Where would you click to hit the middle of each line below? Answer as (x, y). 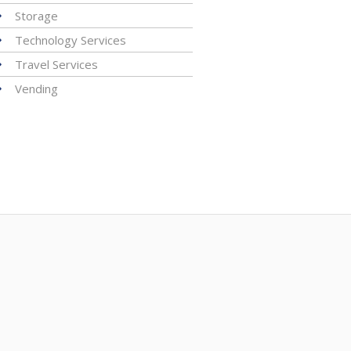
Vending (36, 89)
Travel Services (56, 64)
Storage (36, 16)
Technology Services (70, 40)
